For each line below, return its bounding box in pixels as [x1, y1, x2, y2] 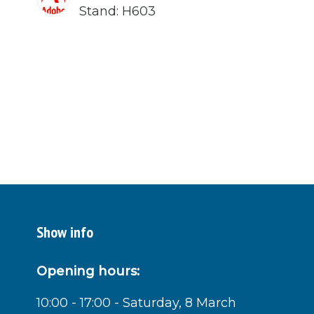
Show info [36, 221, 93, 242]
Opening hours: [36, 263, 139, 279]
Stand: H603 [79, 4, 156, 19]
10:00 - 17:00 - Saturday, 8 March [36, 294, 236, 310]
